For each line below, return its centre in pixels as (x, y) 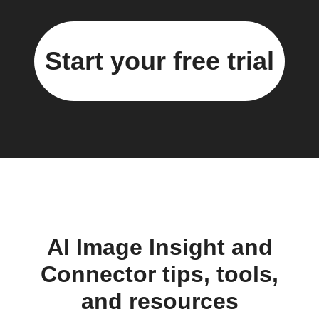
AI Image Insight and (159, 247)
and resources (159, 302)
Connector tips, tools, (159, 274)
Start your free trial (159, 61)
